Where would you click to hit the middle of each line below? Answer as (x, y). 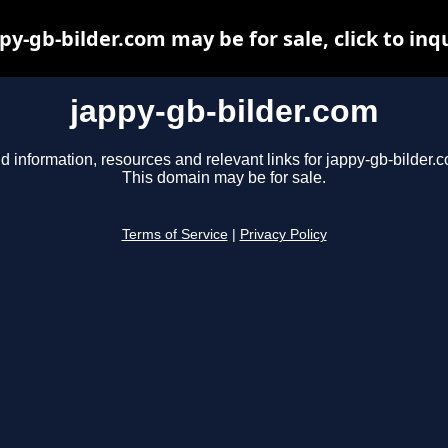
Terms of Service (174, 235)
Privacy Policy (283, 235)
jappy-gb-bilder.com (224, 111)
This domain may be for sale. (224, 178)
